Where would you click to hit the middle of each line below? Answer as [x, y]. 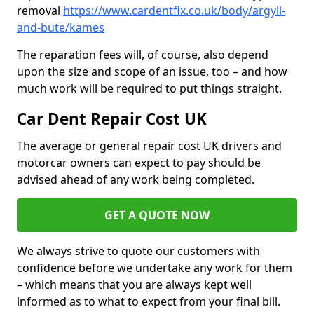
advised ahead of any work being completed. [137, 180]
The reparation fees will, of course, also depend [143, 55]
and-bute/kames [61, 28]
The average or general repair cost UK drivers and [149, 146]
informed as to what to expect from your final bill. [149, 302]
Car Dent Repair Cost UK [112, 119]
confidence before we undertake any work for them [155, 268]
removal [40, 11]
